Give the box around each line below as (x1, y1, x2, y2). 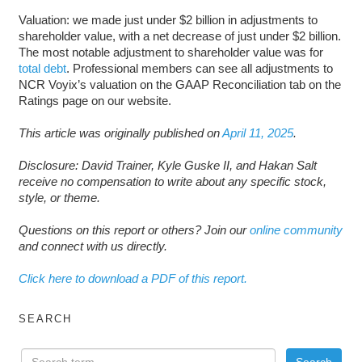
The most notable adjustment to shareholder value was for (18, 44, 323, 59)
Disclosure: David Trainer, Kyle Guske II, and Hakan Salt (18, 158, 317, 172)
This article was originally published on (18, 125, 222, 140)
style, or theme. (18, 190, 100, 204)
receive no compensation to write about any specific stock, (18, 174, 326, 188)
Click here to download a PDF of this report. (18, 271, 247, 285)
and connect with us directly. (18, 238, 167, 253)
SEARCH (18, 312, 72, 325)
